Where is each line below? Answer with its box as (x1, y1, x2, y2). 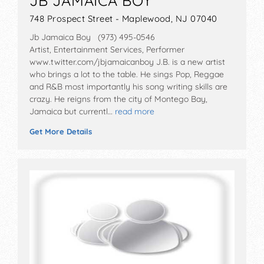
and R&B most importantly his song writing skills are (29, 81, 227, 92)
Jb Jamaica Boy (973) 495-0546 (29, 31, 155, 42)
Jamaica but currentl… (29, 105, 113, 117)
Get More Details (29, 126, 92, 136)
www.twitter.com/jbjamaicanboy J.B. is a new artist (29, 56, 225, 67)
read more (115, 105, 154, 117)
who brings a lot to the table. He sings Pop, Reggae (29, 68, 224, 80)
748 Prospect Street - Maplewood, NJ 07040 (29, 12, 217, 24)
